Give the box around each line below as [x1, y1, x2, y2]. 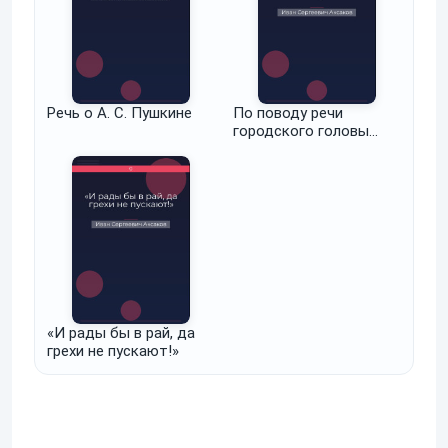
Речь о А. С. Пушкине [47, 104, 192, 122]
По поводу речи [233, 104, 343, 122]
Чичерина [233, 140, 298, 158]
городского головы [233, 122, 369, 140]
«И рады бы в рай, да [47, 324, 195, 342]
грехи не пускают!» [47, 342, 179, 360]
